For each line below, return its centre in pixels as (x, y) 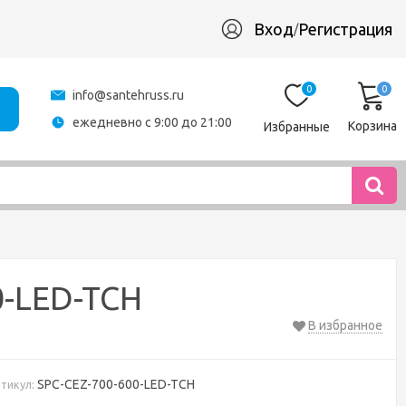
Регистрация (345, 29)
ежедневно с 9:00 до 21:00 (152, 122)
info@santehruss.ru (128, 95)
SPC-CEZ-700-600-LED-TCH (115, 384)
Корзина (372, 126)
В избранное (345, 325)
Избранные (297, 126)
